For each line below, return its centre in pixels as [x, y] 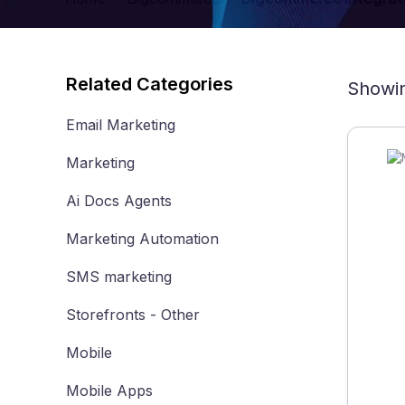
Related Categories [150, 84]
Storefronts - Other [133, 315]
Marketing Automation [142, 239]
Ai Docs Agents [119, 201]
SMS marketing [119, 277]
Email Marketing [121, 125]
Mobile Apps [109, 391]
